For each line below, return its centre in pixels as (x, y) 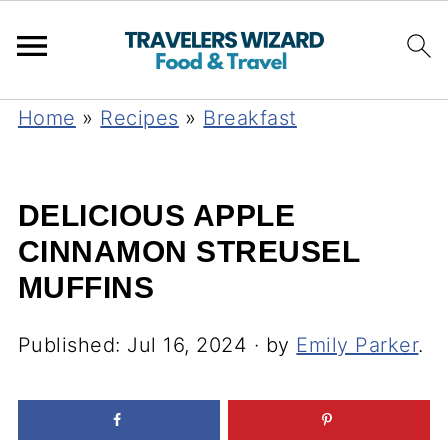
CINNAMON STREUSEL (188, 251)
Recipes (139, 118)
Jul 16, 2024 (187, 345)
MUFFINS (86, 287)
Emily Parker (357, 345)
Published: (72, 345)
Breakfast (250, 118)
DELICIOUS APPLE (156, 215)
